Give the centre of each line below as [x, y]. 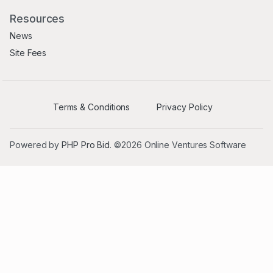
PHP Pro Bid [86, 145]
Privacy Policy [185, 107]
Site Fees [28, 52]
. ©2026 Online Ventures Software [178, 145]
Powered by [36, 145]
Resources [37, 19]
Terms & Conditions [91, 107]
